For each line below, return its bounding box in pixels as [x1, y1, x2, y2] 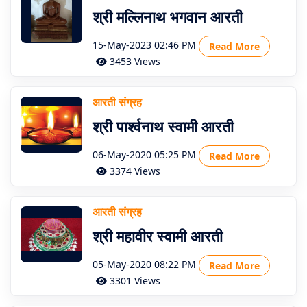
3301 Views [107, 274, 160, 287]
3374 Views [107, 164, 160, 177]
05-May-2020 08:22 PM [93, 258, 196, 271]
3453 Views [107, 55, 160, 68]
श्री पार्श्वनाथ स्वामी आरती [93, 116, 234, 136]
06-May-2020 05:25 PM [93, 148, 196, 162]
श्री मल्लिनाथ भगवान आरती [93, 6, 243, 27]
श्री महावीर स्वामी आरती [93, 225, 223, 246]
